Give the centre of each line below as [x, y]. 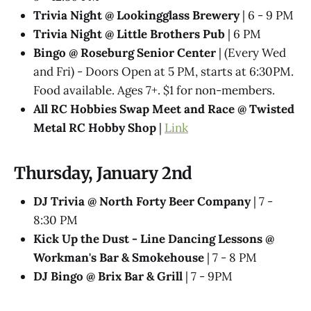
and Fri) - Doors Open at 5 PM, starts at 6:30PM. [163, 72]
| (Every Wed [251, 53]
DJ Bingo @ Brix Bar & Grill [108, 276]
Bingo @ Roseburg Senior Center [125, 53]
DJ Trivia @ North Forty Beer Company [142, 201]
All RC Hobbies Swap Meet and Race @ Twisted [164, 109]
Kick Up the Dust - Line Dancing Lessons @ [154, 238]
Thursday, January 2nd [103, 174]
